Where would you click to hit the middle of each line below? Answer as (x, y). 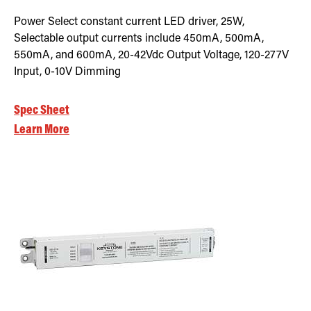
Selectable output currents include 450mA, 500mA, (139, 39)
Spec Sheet (42, 110)
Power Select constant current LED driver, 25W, (129, 22)
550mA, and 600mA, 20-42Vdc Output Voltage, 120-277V (151, 55)
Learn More (42, 130)
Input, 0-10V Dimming (67, 72)
